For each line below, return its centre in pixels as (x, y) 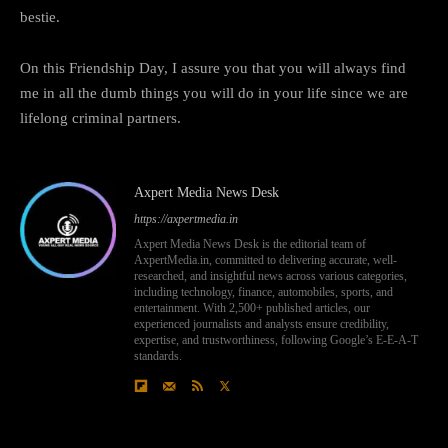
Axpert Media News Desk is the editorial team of (250, 243)
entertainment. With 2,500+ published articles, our (252, 307)
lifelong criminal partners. (100, 117)
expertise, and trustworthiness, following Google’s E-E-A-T (276, 339)
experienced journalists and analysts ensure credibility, (261, 323)
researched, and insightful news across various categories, (270, 275)
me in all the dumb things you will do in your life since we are (214, 92)
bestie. (40, 16)
